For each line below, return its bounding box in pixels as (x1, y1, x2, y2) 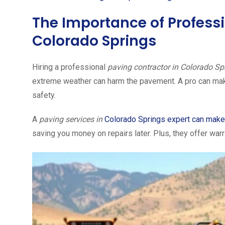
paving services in (39, 115, 104, 125)
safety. (32, 90, 56, 100)
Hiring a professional (32, 62, 107, 72)
